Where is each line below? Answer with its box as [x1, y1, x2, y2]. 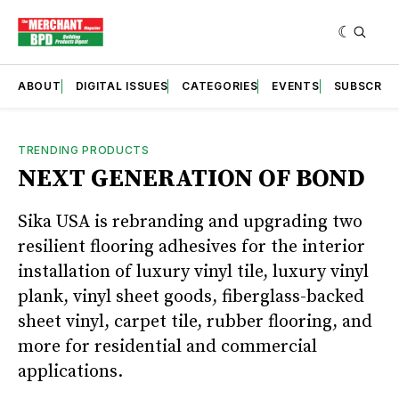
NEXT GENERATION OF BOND [18, 162, 365, 194]
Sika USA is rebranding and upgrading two [18, 210, 362, 233]
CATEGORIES [182, 78, 258, 93]
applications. [18, 360, 127, 383]
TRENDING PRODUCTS [18, 142, 150, 157]
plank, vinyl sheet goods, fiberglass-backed [18, 285, 364, 308]
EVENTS [272, 78, 320, 93]
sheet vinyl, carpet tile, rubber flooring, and [18, 310, 372, 333]
